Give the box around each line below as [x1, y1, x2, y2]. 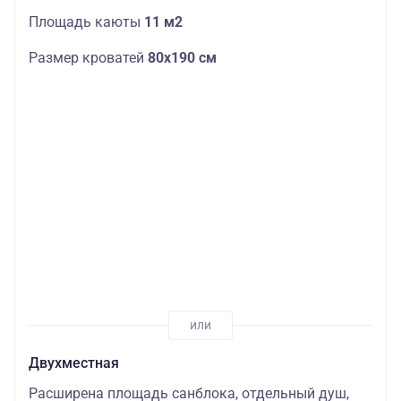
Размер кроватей [29, 49, 148, 67]
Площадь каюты [29, 13, 144, 31]
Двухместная [29, 354, 119, 371]
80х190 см [148, 49, 217, 67]
